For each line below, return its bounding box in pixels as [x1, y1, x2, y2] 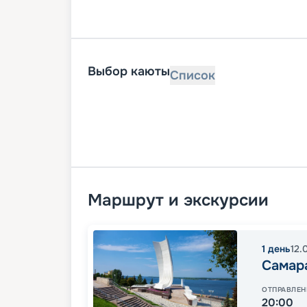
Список [170, 68, 215, 84]
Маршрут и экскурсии [88, 190, 269, 211]
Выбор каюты [88, 64, 170, 79]
